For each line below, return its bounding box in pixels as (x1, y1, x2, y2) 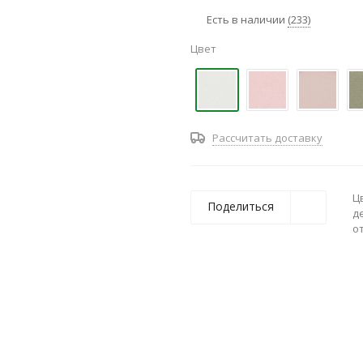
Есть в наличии (207, 11, 288, 27)
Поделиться (207, 199, 274, 214)
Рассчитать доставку (212, 130, 322, 145)
